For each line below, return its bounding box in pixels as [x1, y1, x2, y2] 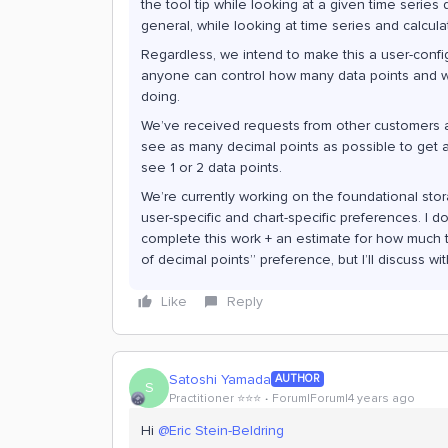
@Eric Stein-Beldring [158, 422, 284, 439]
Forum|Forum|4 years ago [272, 390, 415, 406]
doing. [141, 88, 184, 105]
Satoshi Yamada [169, 370, 271, 388]
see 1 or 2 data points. [141, 159, 282, 176]
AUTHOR [275, 372, 320, 385]
